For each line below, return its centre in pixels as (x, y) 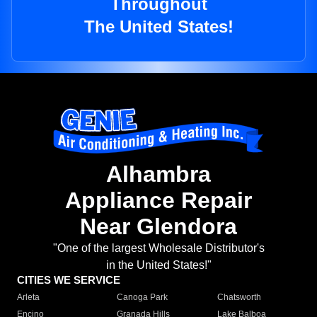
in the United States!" (158, 265)
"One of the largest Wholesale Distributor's (158, 248)
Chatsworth (239, 298)
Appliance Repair (158, 201)
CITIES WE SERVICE (69, 280)
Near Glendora (158, 227)
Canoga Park (143, 298)
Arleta (28, 298)
